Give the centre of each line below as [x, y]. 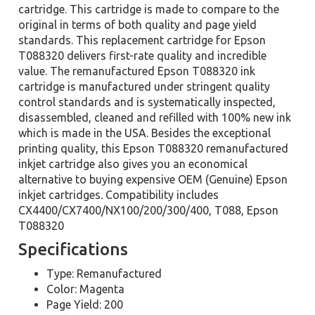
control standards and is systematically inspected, [147, 102]
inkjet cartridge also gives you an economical [133, 164]
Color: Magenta [86, 289]
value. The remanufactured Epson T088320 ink [137, 71]
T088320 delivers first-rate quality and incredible [143, 56]
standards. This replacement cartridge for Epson [142, 40]
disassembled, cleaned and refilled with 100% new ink [155, 117]
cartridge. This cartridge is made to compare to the [149, 9]
